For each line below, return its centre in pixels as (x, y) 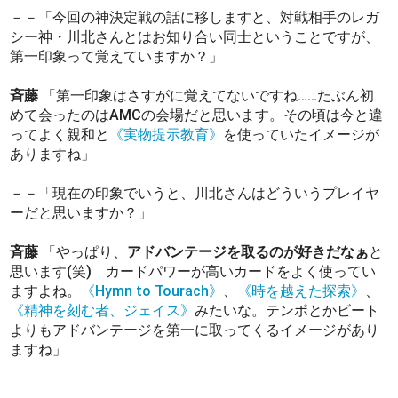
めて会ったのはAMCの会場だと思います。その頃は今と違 (197, 115)
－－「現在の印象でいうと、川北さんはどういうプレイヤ (195, 194)
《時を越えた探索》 (302, 291)
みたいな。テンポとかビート (287, 311)
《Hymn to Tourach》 (152, 291)
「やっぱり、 (85, 252)
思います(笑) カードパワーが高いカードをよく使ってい (193, 272)
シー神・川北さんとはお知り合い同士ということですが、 (195, 37)
